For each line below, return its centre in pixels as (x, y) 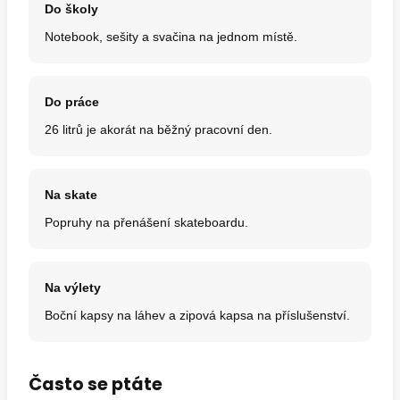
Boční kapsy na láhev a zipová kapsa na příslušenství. (197, 315)
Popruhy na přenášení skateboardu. (146, 222)
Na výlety (73, 287)
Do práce (72, 102)
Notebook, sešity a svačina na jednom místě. (171, 37)
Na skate (71, 195)
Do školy (71, 9)
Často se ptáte (96, 384)
